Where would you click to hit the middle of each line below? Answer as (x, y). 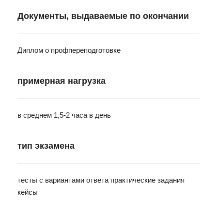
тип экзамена (46, 146)
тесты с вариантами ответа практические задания (101, 180)
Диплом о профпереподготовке (69, 50)
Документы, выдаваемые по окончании (103, 16)
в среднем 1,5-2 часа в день (64, 115)
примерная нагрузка (62, 81)
